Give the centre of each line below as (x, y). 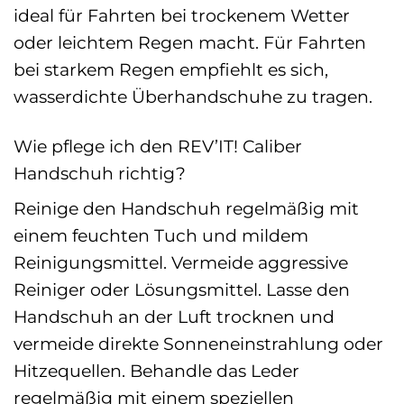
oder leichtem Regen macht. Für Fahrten (190, 42)
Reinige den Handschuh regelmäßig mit (186, 209)
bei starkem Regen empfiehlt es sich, (171, 69)
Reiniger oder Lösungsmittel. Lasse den (182, 290)
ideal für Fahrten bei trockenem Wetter (182, 15)
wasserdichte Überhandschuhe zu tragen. (193, 96)
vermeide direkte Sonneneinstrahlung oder (198, 344)
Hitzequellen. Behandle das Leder (156, 371)
